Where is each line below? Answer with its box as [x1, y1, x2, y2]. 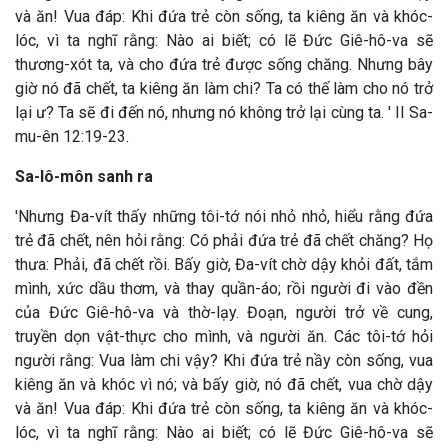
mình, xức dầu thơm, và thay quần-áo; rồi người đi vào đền [15, 279, 433, 298]
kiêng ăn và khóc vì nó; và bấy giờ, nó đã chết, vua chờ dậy [15, 375, 433, 394]
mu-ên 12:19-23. [15, 127, 129, 146]
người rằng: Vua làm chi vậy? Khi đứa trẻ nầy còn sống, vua [15, 351, 433, 370]
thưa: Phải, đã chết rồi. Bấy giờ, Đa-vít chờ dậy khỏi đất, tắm [15, 255, 433, 274]
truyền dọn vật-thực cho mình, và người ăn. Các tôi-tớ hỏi [15, 327, 433, 346]
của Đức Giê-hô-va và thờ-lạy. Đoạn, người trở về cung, [15, 303, 433, 322]
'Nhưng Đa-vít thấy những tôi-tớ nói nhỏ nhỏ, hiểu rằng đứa [15, 207, 433, 226]
